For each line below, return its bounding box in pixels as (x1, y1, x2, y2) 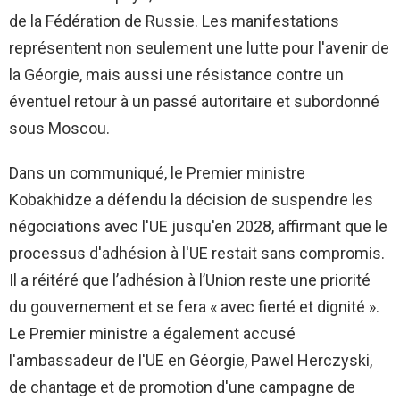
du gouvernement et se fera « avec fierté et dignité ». (9, 297, 379, 317)
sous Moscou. (9, 119, 110, 138)
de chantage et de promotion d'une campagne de (9, 378, 355, 397)
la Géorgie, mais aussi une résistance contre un (9, 65, 344, 85)
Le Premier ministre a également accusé (9, 324, 296, 344)
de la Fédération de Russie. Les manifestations (9, 12, 339, 31)
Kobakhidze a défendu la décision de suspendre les (9, 190, 373, 210)
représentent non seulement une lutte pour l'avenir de (9, 38, 389, 58)
